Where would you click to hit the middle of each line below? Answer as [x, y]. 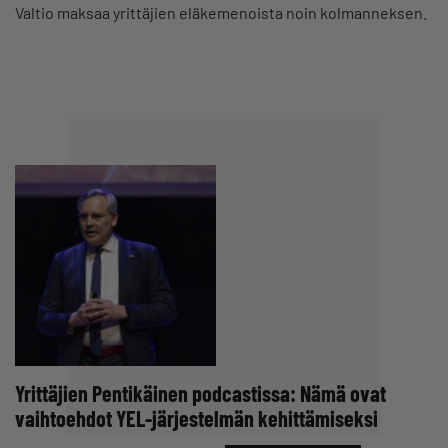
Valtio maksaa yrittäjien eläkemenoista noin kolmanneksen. [221, 12]
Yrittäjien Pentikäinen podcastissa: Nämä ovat [200, 393]
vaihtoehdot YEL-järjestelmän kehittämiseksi [196, 418]
